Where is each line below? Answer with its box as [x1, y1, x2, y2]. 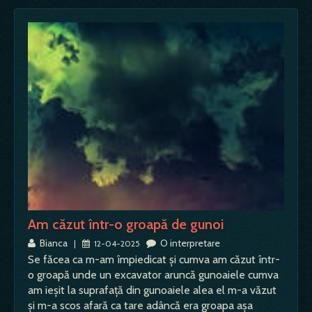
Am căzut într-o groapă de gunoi [28, 216, 224, 233]
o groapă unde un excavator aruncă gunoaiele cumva [28, 268, 279, 282]
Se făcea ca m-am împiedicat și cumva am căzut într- [28, 253, 280, 267]
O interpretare [156, 237, 220, 250]
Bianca [36, 237, 70, 250]
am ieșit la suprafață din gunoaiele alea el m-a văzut [28, 283, 276, 297]
